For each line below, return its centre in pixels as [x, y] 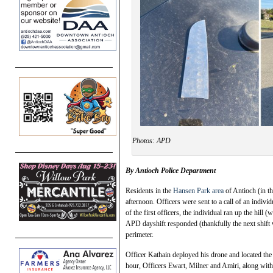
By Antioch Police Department [171, 170]
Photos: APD [151, 140]
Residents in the [149, 190]
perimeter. [140, 234]
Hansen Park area [198, 190]
